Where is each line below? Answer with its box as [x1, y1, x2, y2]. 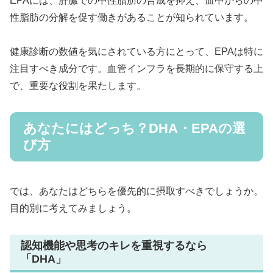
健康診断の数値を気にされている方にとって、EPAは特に [10, 46, 263, 57]
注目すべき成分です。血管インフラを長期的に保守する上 [10, 63, 263, 74]
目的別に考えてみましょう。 [10, 203, 136, 214]
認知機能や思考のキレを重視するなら [21, 239, 207, 252]
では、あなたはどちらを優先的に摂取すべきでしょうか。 [10, 186, 263, 197]
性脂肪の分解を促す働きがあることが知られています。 [10, 12, 253, 23]
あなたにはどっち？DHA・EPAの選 [23, 121, 246, 136]
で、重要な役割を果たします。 [10, 80, 146, 91]
